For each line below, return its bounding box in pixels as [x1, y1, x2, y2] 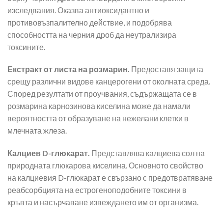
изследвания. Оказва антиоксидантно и [7, 5, 149, 15]
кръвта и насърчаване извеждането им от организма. [7, 197, 198, 207]
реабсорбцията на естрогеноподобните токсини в [7, 185, 187, 195]
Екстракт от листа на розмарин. [7, 64, 130, 74]
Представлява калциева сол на [90, 148, 205, 158]
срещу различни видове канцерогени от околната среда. [7, 77, 210, 86]
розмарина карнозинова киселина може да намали [7, 101, 191, 111]
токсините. [7, 42, 45, 52]
